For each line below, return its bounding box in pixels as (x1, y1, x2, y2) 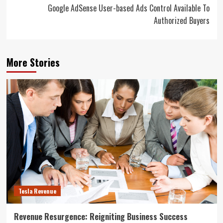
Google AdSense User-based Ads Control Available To (47, 1, 210, 14)
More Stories (6, 54, 60, 70)
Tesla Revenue (18, 186, 56, 195)
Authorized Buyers (153, 14, 210, 26)
